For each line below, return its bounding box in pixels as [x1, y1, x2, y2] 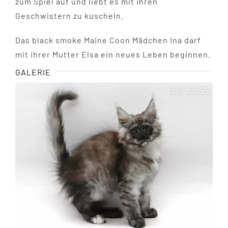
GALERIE [15, 67, 51, 77]
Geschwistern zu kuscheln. [15, 11, 124, 21]
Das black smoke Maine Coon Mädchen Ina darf [15, 35, 201, 45]
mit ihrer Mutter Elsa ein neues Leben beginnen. [15, 49, 211, 60]
